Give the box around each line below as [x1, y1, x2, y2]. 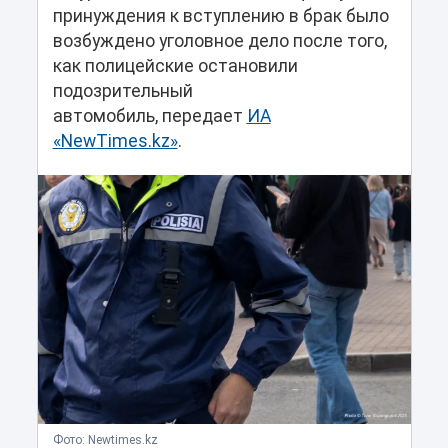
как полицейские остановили [52, 56, 298, 77]
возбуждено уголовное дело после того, [52, 31, 387, 52]
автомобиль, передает [52, 106, 247, 127]
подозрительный [52, 81, 193, 102]
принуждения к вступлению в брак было [52, 6, 389, 27]
